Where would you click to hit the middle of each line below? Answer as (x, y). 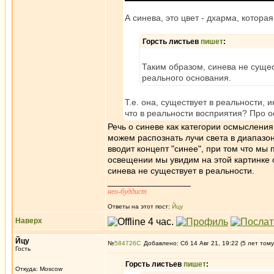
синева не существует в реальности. (181, 171)
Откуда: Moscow (39, 269)
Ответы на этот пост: (140, 206)
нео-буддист (127, 191)
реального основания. (187, 78)
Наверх (29, 221)
